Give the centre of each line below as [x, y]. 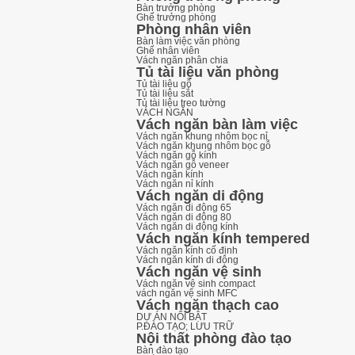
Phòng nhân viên [194, 29]
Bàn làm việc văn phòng [188, 41]
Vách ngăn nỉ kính [175, 184]
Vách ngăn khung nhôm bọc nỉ [202, 136]
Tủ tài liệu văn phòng [208, 72]
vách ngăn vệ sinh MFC [187, 293]
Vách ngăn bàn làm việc [217, 124]
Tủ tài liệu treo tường [181, 103]
